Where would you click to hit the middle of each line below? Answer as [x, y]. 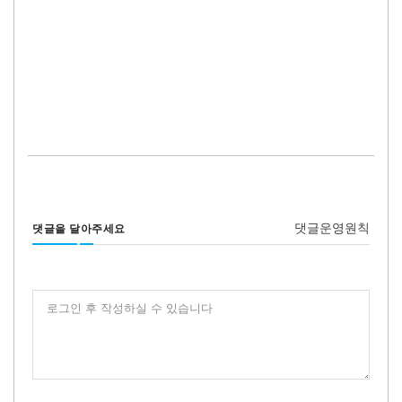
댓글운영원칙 [332, 227]
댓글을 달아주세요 [79, 228]
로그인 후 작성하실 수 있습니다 [130, 309]
